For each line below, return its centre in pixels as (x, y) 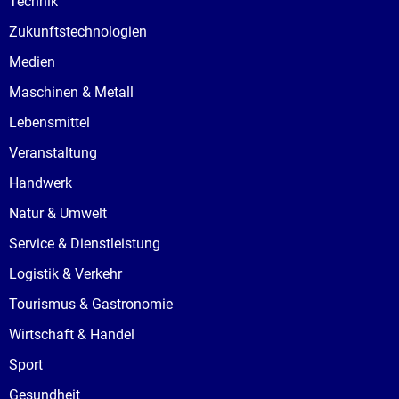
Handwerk (41, 183)
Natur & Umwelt (58, 214)
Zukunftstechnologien (78, 32)
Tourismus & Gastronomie (91, 305)
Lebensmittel (49, 123)
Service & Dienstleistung (85, 244)
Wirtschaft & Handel (72, 335)
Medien (32, 62)
